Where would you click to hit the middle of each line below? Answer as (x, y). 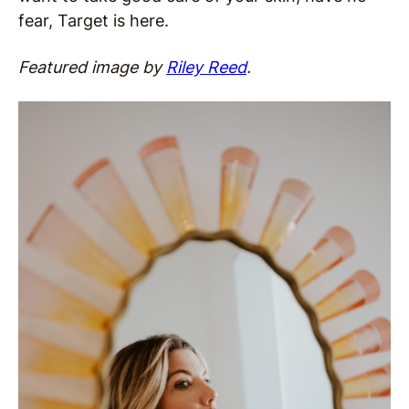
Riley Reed (206, 68)
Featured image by (92, 68)
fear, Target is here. (94, 21)
